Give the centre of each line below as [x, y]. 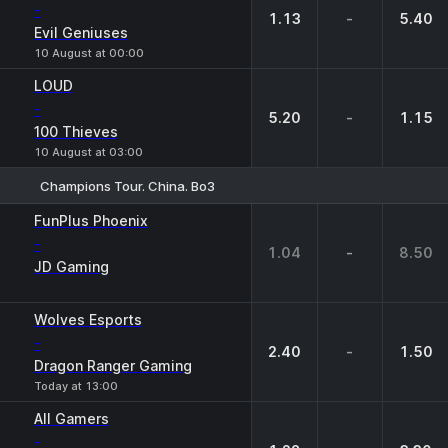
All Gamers [71, 418]
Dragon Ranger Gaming [113, 365]
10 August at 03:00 [88, 152]
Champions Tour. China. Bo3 [127, 185]
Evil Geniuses [81, 32]
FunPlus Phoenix [91, 220]
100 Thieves [76, 131]
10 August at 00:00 [89, 53]
